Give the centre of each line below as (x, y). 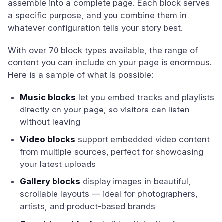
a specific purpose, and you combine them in (97, 15)
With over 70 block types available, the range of (103, 50)
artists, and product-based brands (87, 206)
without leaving (50, 122)
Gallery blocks (50, 181)
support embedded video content (142, 139)
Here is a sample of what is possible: (81, 75)
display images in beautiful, (136, 181)
